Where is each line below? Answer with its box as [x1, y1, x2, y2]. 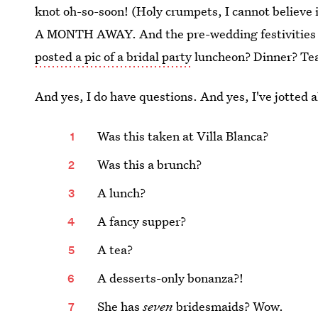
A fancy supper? [97, 213, 187, 229]
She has [97, 298, 143, 314]
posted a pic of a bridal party [35, 48, 192, 65]
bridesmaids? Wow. [173, 298, 284, 314]
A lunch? [97, 185, 146, 201]
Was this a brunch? [97, 156, 202, 172]
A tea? [97, 241, 133, 258]
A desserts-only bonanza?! [97, 270, 244, 286]
